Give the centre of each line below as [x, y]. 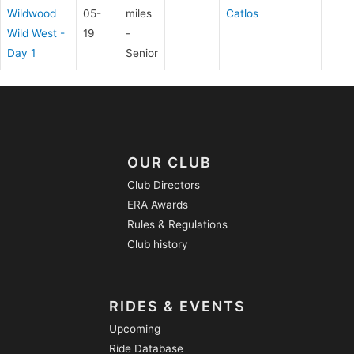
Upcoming [134, 328]
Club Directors [163, 185]
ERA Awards [157, 205]
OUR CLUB [169, 163]
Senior [142, 53]
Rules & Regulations [177, 225]
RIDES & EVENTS [177, 306]
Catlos [242, 13]
